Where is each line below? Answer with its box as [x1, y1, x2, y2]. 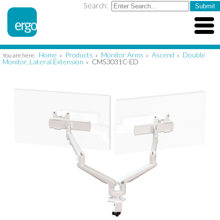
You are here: [2, 52, 36, 59]
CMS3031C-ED [92, 57, 138, 66]
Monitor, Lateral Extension [2, 57, 83, 66]
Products [65, 51, 93, 59]
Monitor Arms [101, 51, 143, 59]
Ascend [152, 51, 174, 59]
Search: [83, 1, 110, 10]
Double [183, 51, 205, 59]
